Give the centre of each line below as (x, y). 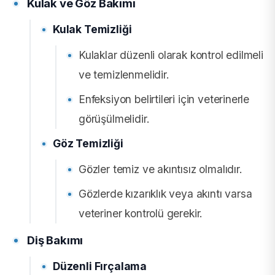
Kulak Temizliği (92, 29)
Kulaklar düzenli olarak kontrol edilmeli (171, 55)
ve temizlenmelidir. (124, 74)
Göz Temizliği (88, 143)
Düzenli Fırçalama (100, 266)
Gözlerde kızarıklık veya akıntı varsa (165, 193)
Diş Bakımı (55, 240)
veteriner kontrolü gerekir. (141, 213)
